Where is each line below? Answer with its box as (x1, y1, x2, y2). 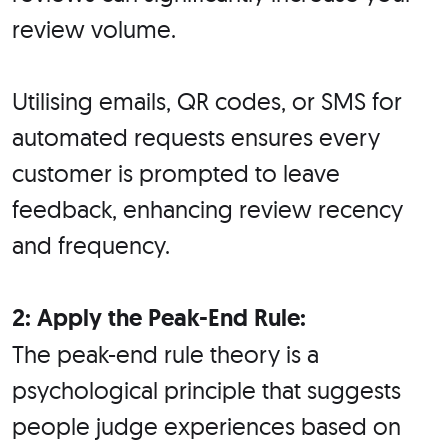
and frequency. (12, 230, 170, 261)
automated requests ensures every (12, 122, 380, 153)
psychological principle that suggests (12, 375, 401, 406)
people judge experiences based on (12, 411, 401, 442)
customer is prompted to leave (12, 158, 340, 189)
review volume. (12, 14, 176, 45)
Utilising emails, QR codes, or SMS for (12, 86, 402, 117)
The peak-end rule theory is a (12, 339, 319, 370)
